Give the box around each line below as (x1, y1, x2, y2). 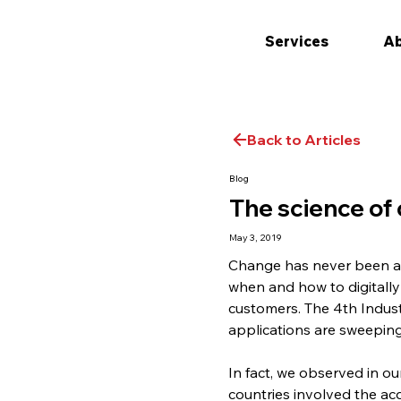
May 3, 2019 (229, 231, 283, 244)
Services (264, 32, 328, 51)
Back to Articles (246, 130, 361, 149)
